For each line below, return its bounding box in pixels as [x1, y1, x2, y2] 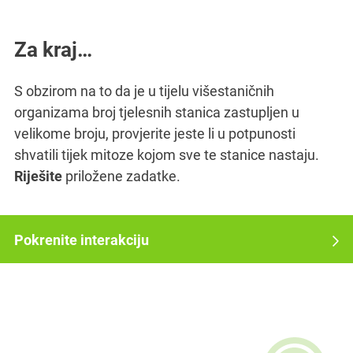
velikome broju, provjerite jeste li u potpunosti [14, 125, 295, 142]
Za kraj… [14, 38, 92, 62]
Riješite [14, 168, 62, 184]
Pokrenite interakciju [14, 232, 149, 248]
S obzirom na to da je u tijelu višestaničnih [14, 83, 274, 99]
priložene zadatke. [62, 168, 180, 184]
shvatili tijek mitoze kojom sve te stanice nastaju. [14, 147, 319, 163]
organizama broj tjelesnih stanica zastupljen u [14, 104, 299, 121]
